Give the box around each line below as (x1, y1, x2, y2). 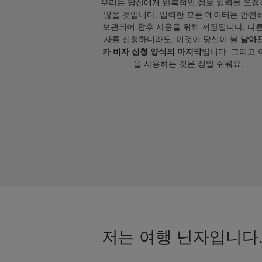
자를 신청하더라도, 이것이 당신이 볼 (104, 35, 240, 44)
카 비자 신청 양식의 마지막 (102, 47, 202, 56)
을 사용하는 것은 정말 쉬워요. (133, 59, 243, 68)
